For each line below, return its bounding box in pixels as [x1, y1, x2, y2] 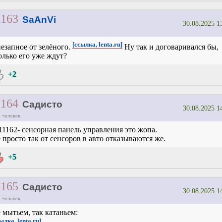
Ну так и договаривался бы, [122, 43, 219, 52]
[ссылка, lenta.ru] [72, 41, 122, 49]
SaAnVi [22, 14, 56, 25]
